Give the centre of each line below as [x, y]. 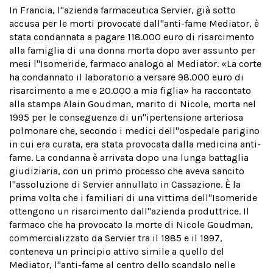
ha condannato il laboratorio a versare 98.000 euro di [126, 77]
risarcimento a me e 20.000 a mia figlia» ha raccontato [130, 90]
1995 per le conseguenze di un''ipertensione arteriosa [126, 117]
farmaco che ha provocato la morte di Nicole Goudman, [131, 225]
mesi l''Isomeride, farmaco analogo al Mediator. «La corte [135, 64]
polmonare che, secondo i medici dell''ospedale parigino [134, 131]
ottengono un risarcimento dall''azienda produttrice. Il [129, 211]
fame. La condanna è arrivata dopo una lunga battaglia [129, 158]
